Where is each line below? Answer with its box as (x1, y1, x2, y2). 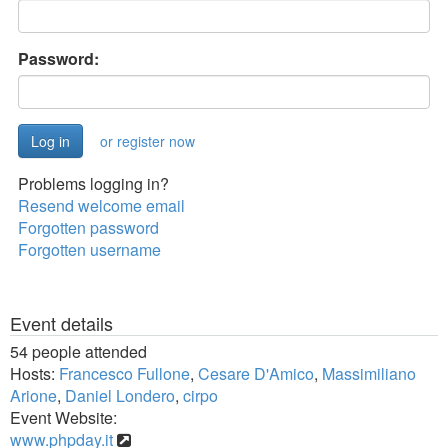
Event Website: (10, 406, 117, 429)
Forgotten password (18, 216, 159, 239)
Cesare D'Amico (198, 362, 314, 385)
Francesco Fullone (59, 362, 190, 385)
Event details (10, 310, 113, 336)
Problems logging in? (18, 172, 169, 195)
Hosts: (10, 362, 59, 385)
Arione (10, 384, 57, 407)
